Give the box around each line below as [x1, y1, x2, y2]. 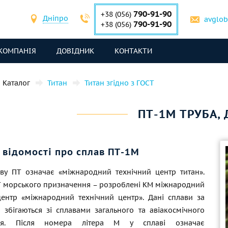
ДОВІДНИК [56, 46, 94, 55]
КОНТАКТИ [115, 46, 152, 55]
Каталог [3, 78, 30, 88]
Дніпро [43, 13, 68, 23]
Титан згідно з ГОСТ [84, 78, 154, 88]
